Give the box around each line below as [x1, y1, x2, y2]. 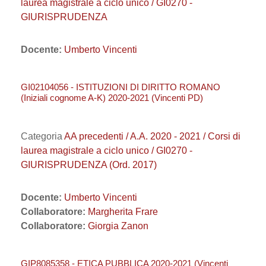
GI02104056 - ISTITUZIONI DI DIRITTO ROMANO [21, 82, 220, 92]
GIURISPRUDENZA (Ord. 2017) [21, 160, 157, 170]
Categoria [21, 131, 64, 141]
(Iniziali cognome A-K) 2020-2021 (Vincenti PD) [21, 93, 203, 103]
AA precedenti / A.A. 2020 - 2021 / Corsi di [64, 131, 240, 141]
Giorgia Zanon [88, 221, 148, 231]
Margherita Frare [88, 207, 158, 217]
